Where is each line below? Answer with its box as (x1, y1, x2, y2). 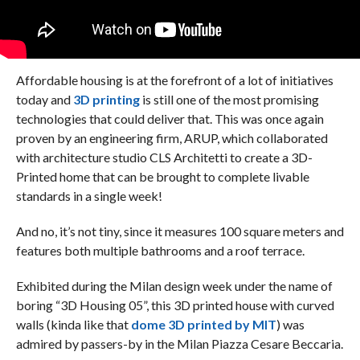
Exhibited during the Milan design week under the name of (15, 278, 333, 293)
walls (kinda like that (15, 317, 131, 332)
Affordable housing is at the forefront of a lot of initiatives (15, 72, 333, 88)
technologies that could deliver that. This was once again (15, 111, 324, 126)
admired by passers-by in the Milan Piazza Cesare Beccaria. (15, 336, 343, 351)
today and (15, 92, 73, 107)
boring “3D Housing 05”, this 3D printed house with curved (15, 297, 334, 313)
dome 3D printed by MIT (130, 317, 276, 332)
